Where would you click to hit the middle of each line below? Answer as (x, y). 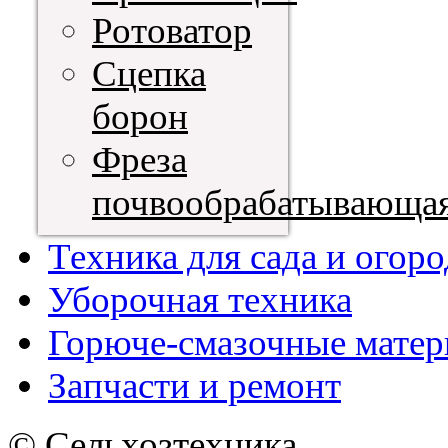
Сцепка (149, 74)
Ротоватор (172, 31)
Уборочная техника (200, 300)
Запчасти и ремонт (194, 386)
